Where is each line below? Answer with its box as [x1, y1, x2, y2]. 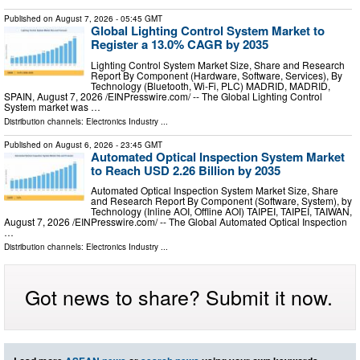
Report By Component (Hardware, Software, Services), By [91, 67, 342, 82]
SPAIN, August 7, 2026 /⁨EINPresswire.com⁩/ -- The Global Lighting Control [4, 88, 322, 103]
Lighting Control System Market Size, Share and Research [91, 57, 345, 72]
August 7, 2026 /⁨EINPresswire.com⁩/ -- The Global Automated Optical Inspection [4, 215, 347, 229]
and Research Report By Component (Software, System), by [91, 194, 352, 208]
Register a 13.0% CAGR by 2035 [91, 35, 268, 53]
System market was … [4, 99, 100, 113]
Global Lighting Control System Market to [91, 21, 325, 39]
